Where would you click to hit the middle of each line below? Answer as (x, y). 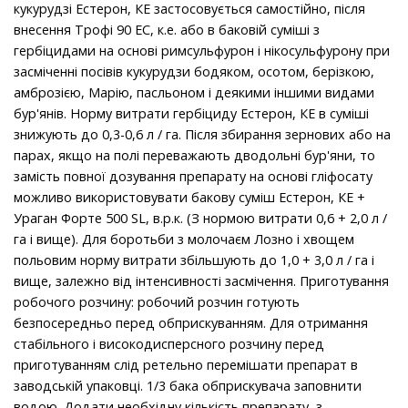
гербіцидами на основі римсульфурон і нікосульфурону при (202, 51)
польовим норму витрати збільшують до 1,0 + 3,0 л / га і (194, 260)
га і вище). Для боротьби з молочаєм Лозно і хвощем (184, 240)
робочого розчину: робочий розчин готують (157, 302)
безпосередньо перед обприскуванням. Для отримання (191, 323)
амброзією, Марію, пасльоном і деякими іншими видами (194, 93)
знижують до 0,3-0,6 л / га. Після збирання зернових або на (202, 135)
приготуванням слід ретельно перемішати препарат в (186, 365)
